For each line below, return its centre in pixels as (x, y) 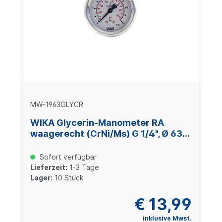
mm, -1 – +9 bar (64, 145)
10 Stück (68, 178)
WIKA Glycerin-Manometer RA (97, 123)
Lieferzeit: (49, 167)
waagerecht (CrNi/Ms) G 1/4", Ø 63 (106, 134)
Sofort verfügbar (67, 157)
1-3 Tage (83, 167)
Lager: (41, 178)
